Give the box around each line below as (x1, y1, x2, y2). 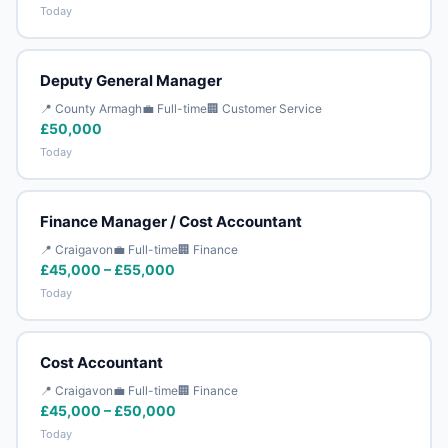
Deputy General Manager (39, 70, 222, 90)
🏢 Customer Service (206, 100, 322, 116)
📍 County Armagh (39, 100, 142, 116)
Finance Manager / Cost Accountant (39, 211, 302, 231)
